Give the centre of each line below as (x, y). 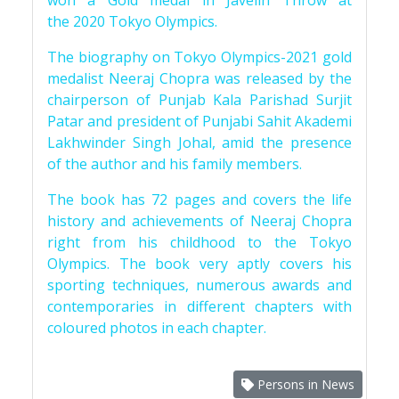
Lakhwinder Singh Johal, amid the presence (199, 142)
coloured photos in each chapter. (157, 328)
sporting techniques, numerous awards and (199, 285)
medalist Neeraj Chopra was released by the (199, 78)
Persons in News (304, 384)
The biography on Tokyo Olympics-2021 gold (199, 57)
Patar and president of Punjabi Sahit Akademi (199, 121)
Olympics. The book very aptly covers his (199, 264)
